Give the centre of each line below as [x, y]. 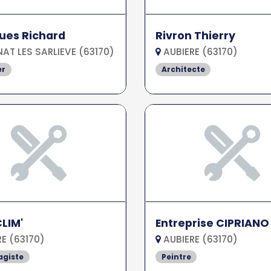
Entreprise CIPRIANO [212, 223]
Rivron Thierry [195, 35]
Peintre [176, 256]
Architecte [183, 69]
